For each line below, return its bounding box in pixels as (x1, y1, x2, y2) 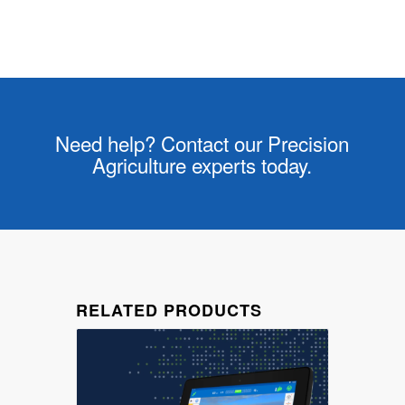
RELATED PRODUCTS (75, 298, 262, 323)
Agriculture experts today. (92, 150, 313, 180)
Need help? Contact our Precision (55, 128, 350, 158)
